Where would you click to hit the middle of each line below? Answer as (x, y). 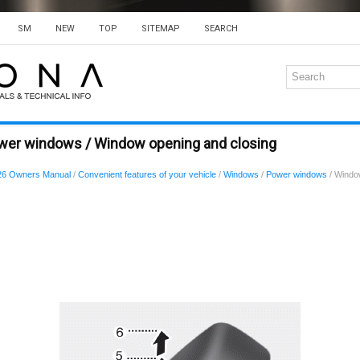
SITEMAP (161, 29)
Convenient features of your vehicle (147, 174)
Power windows (297, 174)
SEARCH (221, 29)
